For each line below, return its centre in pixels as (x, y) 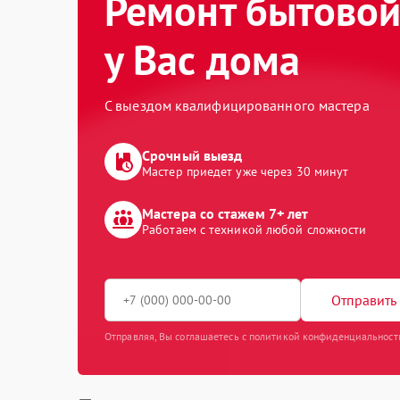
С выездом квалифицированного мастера (237, 105)
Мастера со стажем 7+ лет (225, 213)
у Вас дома (203, 60)
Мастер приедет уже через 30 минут (246, 171)
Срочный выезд (192, 155)
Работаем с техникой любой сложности (254, 229)
